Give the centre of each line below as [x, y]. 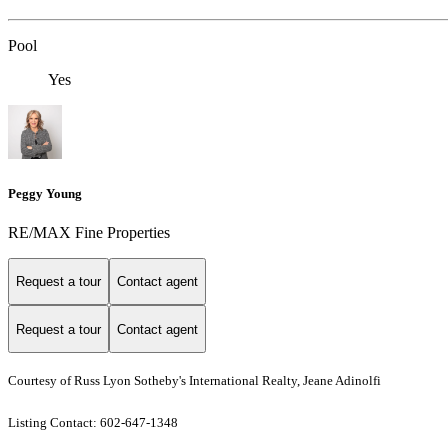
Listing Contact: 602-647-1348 [94, 423]
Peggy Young [45, 193]
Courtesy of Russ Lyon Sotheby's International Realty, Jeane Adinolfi [194, 381]
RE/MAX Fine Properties [89, 232]
